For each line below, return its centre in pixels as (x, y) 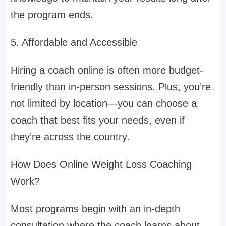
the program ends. (52, 15)
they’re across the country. (70, 137)
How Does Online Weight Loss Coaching (101, 165)
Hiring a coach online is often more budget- (107, 70)
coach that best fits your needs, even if (98, 120)
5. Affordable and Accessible (74, 43)
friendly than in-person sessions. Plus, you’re (111, 87)
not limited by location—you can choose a (104, 104)
